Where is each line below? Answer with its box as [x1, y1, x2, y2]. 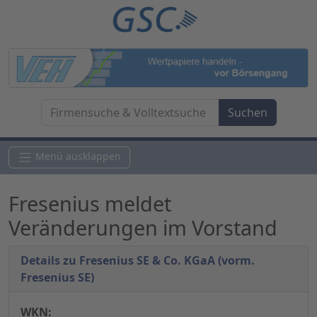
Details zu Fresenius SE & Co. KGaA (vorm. [21, 253, 255, 269]
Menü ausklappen [35, 149, 121, 163]
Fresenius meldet [8, 190, 171, 218]
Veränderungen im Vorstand [8, 214, 277, 242]
